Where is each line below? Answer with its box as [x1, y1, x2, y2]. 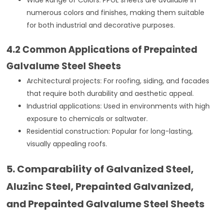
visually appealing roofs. [27, 139, 108, 149]
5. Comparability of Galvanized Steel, [6, 162, 194, 176]
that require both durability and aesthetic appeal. [27, 88, 194, 98]
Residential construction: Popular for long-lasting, [27, 126, 193, 136]
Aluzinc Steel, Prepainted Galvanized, [6, 179, 194, 193]
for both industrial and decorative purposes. [27, 20, 175, 30]
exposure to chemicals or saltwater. [27, 113, 148, 124]
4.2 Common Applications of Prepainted [6, 43, 198, 56]
